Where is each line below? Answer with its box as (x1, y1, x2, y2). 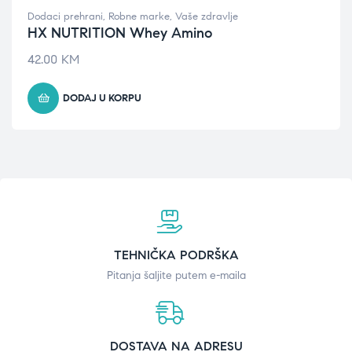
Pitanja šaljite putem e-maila (106, 269, 246, 282)
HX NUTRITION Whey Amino (27, 24, 212, 42)
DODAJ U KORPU (63, 92, 141, 104)
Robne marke (108, 10, 170, 23)
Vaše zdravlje (175, 10, 238, 23)
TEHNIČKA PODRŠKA (113, 247, 239, 262)
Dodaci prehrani (27, 10, 103, 23)
